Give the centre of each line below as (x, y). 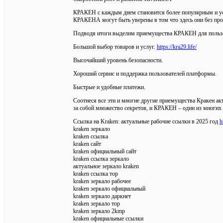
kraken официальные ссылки (108, 218)
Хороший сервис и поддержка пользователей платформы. (145, 73)
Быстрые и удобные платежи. (109, 87)
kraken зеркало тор (97, 203)
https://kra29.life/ (177, 47)
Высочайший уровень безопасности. (118, 60)
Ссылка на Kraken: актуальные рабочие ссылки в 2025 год (146, 121)
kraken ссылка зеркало (101, 159)
